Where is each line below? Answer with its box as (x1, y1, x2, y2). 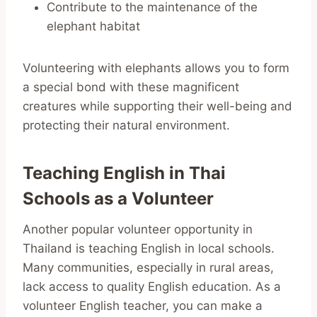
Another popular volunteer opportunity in (23, 221, 253, 236)
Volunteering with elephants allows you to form (23, 60, 289, 75)
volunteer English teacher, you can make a (23, 298, 263, 313)
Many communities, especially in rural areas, (23, 260, 274, 275)
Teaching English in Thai (23, 162, 226, 183)
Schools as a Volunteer (23, 188, 214, 209)
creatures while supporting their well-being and (23, 98, 292, 113)
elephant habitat (47, 18, 140, 33)
